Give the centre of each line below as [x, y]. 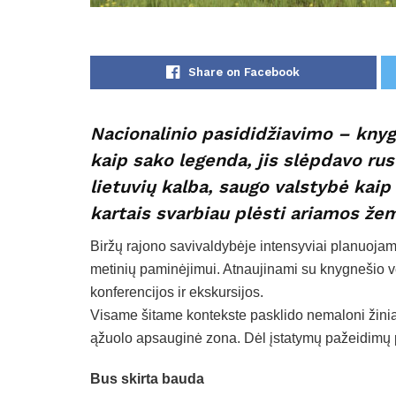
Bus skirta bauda [147, 379]
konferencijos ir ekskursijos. [177, 293]
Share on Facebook [244, 72]
